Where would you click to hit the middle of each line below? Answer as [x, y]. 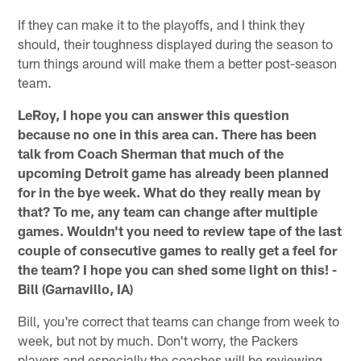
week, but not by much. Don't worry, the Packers [158, 340]
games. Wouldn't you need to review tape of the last [180, 230]
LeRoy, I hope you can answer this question [154, 114]
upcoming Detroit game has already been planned [174, 172]
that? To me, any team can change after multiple [168, 211]
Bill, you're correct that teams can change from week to [179, 320]
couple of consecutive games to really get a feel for [178, 249]
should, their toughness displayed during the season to [176, 43]
